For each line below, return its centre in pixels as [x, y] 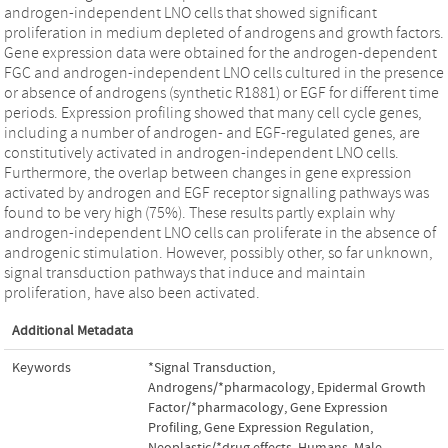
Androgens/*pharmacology [229, 387]
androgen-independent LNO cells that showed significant [190, 12]
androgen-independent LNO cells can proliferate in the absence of [220, 232]
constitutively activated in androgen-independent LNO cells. [201, 152]
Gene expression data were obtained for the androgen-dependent [220, 52]
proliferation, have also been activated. [132, 292]
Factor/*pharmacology [216, 407]
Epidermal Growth [371, 387]
